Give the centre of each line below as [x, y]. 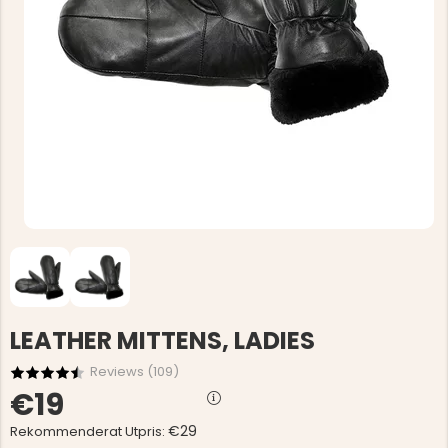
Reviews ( [121, 372]
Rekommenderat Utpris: [89, 432]
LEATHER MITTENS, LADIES [162, 341]
